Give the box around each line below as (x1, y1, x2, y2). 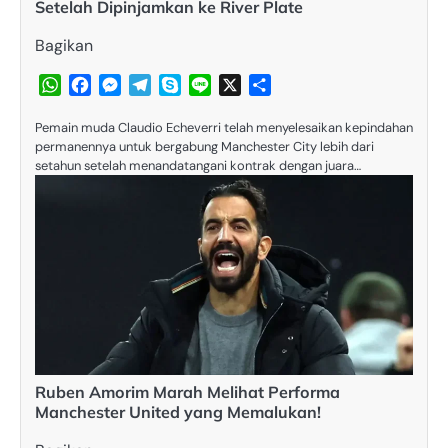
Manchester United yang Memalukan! (35, 402, 321, 423)
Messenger (121, 74, 201, 96)
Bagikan (35, 35, 93, 57)
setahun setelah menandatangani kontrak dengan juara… (35, 157, 361, 175)
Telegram (151, 74, 219, 96)
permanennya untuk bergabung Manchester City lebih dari (35, 138, 374, 156)
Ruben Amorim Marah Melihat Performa (35, 382, 340, 403)
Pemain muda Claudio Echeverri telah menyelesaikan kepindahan (35, 119, 413, 137)
